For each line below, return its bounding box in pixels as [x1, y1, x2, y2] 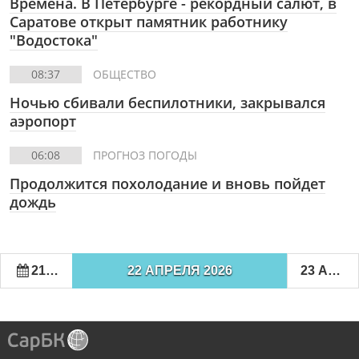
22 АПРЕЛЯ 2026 [127, 264, 232, 278]
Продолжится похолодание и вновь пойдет [10, 174, 325, 193]
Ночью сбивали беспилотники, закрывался [10, 93, 325, 112]
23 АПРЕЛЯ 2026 [328, 264, 341, 278]
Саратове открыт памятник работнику [10, 12, 288, 31]
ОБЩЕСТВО [93, 67, 156, 82]
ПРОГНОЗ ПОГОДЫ [93, 147, 197, 163]
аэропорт [10, 111, 76, 131]
